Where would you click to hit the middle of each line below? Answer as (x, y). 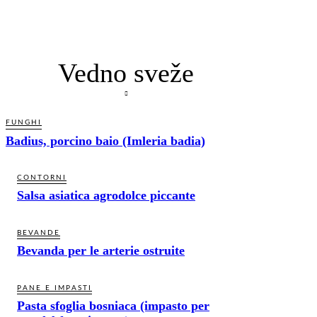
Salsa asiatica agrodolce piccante (106, 195)
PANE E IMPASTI (54, 288)
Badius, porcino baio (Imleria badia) (105, 140)
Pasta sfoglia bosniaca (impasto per (113, 305)
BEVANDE (39, 232)
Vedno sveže (126, 73)
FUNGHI (24, 122)
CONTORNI (42, 177)
